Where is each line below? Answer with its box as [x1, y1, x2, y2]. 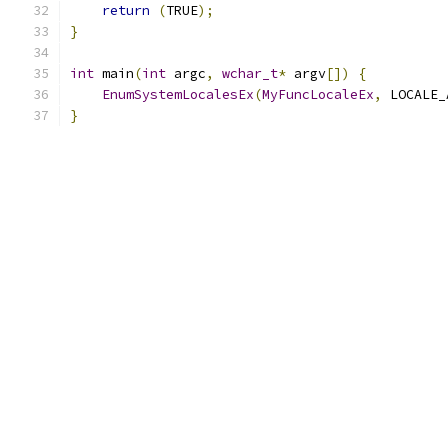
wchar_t [222, 65, 278, 82]
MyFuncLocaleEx [262, 86, 374, 103]
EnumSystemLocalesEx [102, 86, 254, 103]
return [102, 2, 150, 19]
